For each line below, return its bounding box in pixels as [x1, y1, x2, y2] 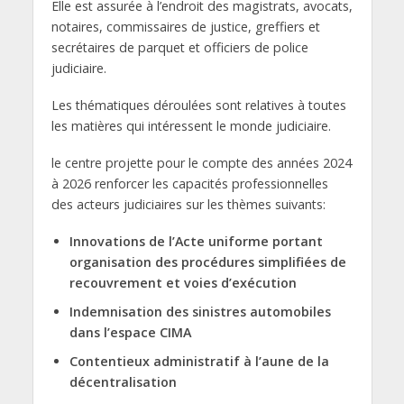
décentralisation [69, 372, 180, 390]
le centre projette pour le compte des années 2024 [50, 153, 352, 171]
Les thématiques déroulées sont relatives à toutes [50, 96, 346, 114]
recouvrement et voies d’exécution [69, 273, 297, 291]
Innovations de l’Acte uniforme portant [69, 232, 323, 250]
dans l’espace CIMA [69, 323, 191, 341]
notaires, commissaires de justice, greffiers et [50, 18, 320, 36]
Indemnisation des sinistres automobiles [69, 302, 331, 320]
